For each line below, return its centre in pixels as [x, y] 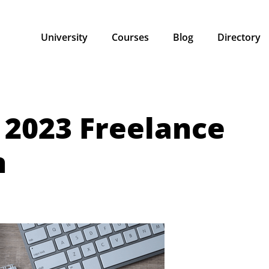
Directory [239, 37]
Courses [130, 37]
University [64, 37]
